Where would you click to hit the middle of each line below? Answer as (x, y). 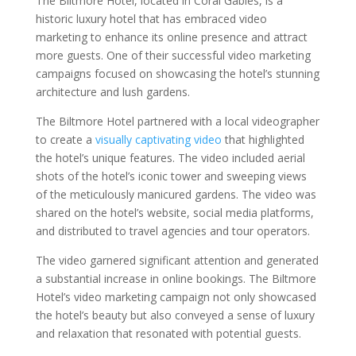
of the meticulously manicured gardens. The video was (176, 194)
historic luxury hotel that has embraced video (151, 18)
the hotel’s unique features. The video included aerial (170, 157)
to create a (65, 139)
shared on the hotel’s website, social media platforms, (174, 212)
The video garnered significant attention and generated (177, 260)
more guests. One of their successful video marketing (173, 55)
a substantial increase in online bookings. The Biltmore (176, 278)
